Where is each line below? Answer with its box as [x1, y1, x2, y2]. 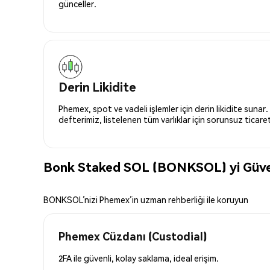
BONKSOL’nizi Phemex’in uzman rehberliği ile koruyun [43, 193, 248, 205]
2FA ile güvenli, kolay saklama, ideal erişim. [58, 252, 219, 263]
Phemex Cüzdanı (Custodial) [58, 228, 207, 243]
